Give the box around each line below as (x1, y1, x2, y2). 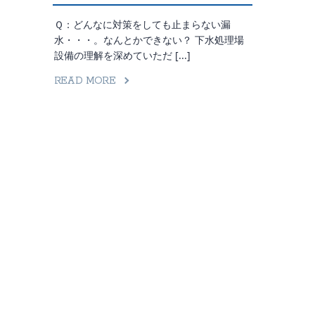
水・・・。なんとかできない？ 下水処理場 (53, 33, 244, 46)
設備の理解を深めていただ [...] (53, 49, 191, 62)
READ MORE (53, 75, 116, 87)
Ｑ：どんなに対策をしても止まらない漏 (53, 18, 231, 31)
